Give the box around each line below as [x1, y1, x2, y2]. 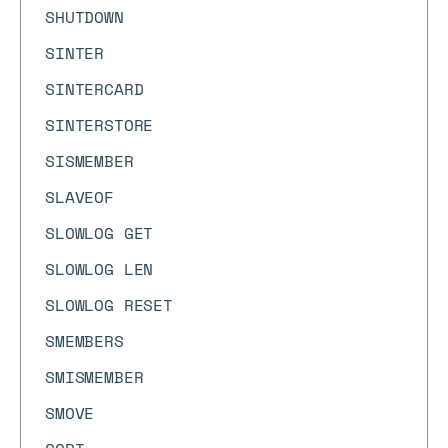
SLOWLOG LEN [45, 257, 154, 281]
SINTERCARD [45, 77, 144, 101]
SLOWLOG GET [45, 221, 154, 245]
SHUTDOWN [45, 5, 124, 29]
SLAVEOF [45, 185, 114, 209]
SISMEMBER [45, 149, 134, 173]
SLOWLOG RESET [45, 293, 173, 317]
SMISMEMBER [45, 365, 144, 389]
